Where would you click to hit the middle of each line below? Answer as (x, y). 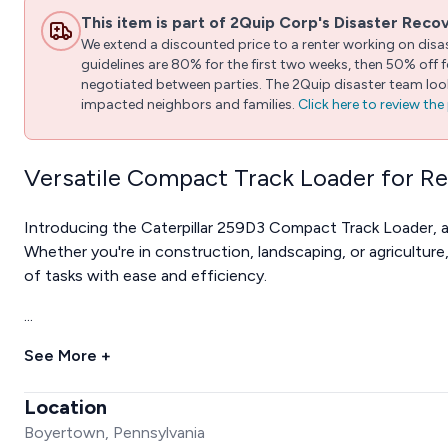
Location (65, 406)
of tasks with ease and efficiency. (145, 275)
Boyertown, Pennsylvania (114, 432)
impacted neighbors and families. (188, 104)
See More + (67, 355)
